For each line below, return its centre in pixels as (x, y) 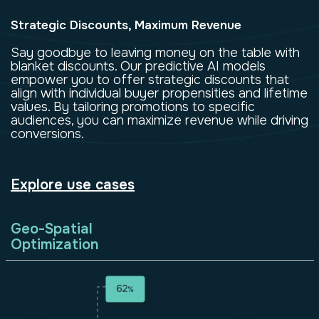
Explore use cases (73, 184)
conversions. (47, 134)
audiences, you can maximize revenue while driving (159, 120)
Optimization (55, 244)
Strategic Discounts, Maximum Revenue (126, 25)
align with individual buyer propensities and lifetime (159, 93)
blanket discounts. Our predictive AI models (138, 66)
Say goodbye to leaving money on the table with (155, 52)
